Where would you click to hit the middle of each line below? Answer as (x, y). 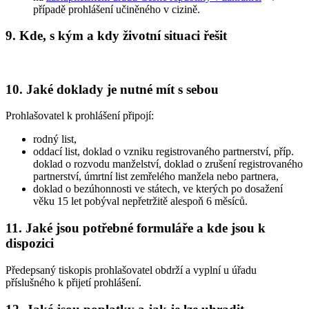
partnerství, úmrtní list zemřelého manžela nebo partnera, (156, 177)
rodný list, (55, 139)
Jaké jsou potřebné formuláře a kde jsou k (146, 228)
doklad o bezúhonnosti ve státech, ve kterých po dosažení (158, 189)
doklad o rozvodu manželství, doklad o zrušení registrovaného (168, 164)
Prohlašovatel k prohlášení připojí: (80, 116)
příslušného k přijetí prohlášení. (73, 282)
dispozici (30, 243)
